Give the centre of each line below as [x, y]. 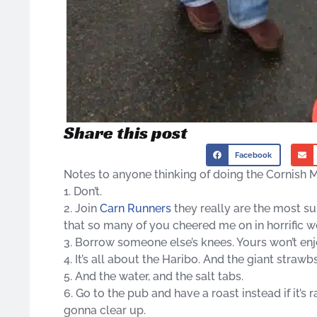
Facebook [254, 155]
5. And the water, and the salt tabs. [154, 276]
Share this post [126, 133]
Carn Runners [136, 208]
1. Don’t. [83, 191]
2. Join [82, 208]
